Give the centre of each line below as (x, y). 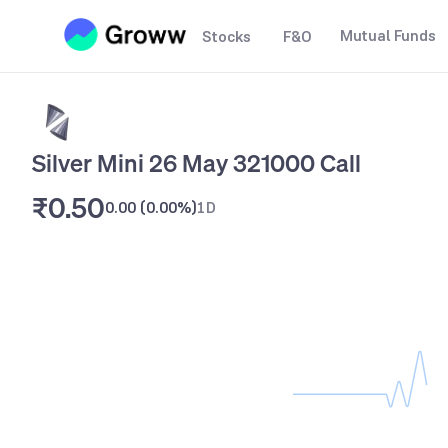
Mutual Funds (388, 35)
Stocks (226, 36)
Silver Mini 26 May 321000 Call (196, 163)
